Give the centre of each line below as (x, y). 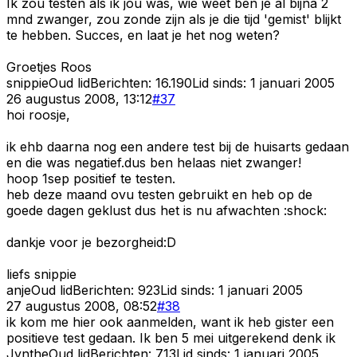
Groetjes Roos (49, 67)
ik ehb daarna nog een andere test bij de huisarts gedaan (178, 146)
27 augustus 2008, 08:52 (82, 306)
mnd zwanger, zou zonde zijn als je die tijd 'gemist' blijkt (174, 19)
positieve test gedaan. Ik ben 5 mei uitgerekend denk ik (171, 337)
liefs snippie (41, 274)
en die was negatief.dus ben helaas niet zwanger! (154, 162)
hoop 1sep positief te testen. (91, 178)
